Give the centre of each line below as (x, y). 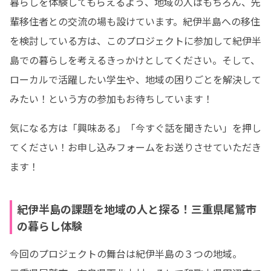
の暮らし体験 (50, 226)
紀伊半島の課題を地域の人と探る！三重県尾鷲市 (137, 209)
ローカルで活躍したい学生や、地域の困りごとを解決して (135, 79)
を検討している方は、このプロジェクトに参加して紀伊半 (135, 41)
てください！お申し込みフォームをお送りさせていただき (135, 147)
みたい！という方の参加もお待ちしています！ (111, 99)
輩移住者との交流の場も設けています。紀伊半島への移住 (135, 21)
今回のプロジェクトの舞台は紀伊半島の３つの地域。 (126, 253)
